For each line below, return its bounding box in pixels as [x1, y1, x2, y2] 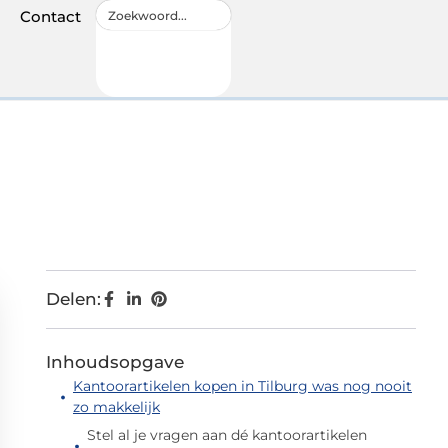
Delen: [46, 289, 101, 309]
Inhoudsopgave [46, 352, 184, 372]
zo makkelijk [72, 398, 160, 416]
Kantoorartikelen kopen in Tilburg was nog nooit [72, 377, 412, 395]
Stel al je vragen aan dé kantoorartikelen [86, 426, 367, 444]
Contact [20, 7, 81, 26]
